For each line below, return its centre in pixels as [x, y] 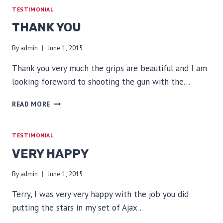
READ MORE [31, 104]
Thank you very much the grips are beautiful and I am [110, 68]
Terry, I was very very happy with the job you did [100, 194]
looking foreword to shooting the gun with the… [101, 81]
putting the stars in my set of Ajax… [78, 208]
